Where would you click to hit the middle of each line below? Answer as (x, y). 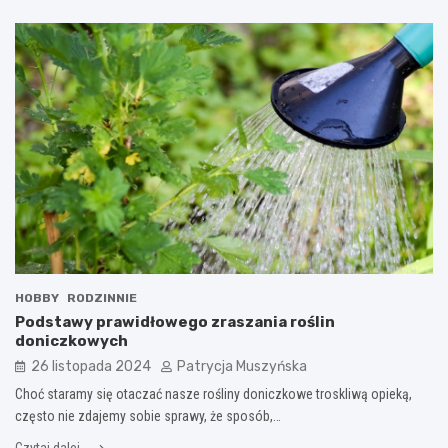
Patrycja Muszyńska (242, 366)
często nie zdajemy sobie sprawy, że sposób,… (148, 415)
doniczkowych (71, 340)
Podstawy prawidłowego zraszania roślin (175, 321)
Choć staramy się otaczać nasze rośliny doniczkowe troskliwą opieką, (213, 393)
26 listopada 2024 (91, 366)
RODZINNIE (102, 297)
